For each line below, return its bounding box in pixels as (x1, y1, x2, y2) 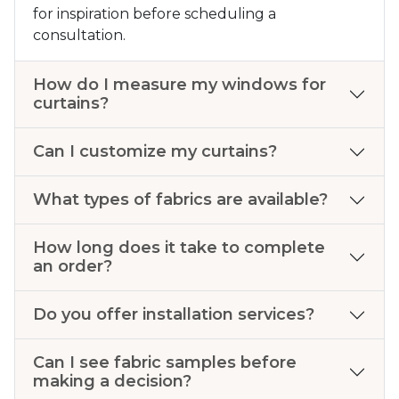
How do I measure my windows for (33, 75, 326, 95)
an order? (33, 256, 112, 277)
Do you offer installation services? (33, 305, 314, 325)
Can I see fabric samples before (33, 353, 297, 373)
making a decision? (33, 371, 191, 392)
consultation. (33, 27, 126, 45)
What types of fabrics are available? (33, 190, 328, 210)
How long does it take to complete (33, 238, 325, 258)
